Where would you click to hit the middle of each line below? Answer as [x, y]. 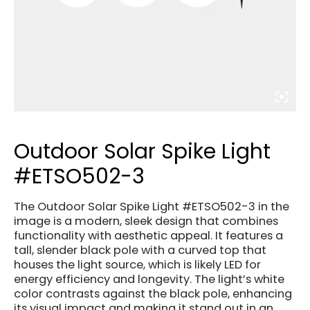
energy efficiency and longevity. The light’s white [149, 279]
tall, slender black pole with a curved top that [140, 250]
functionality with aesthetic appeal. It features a [148, 235]
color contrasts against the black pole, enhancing [153, 293]
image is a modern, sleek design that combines [146, 221]
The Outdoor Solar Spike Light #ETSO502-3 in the [152, 206]
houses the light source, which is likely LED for [137, 264]
